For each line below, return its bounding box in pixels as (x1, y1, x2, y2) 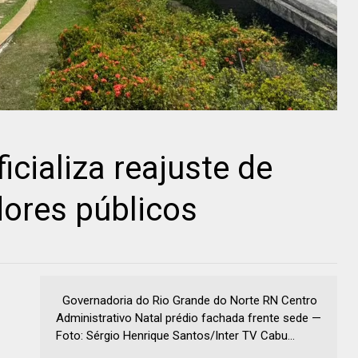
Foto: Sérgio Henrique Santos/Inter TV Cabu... (56, 328, 295, 343)
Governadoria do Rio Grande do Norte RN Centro (56, 292, 317, 308)
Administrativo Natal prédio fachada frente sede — (56, 310, 321, 325)
